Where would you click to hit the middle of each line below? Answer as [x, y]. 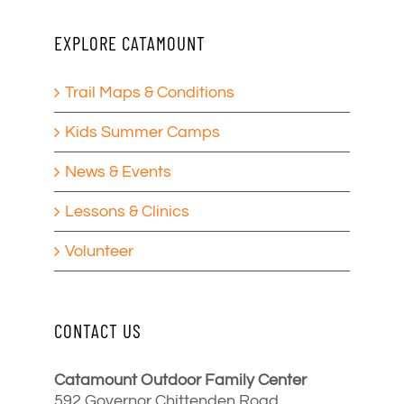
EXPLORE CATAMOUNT [130, 42]
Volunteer [99, 251]
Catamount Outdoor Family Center [180, 380]
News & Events [118, 171]
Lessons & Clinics [127, 211]
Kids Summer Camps [142, 132]
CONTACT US [98, 330]
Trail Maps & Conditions [150, 92]
